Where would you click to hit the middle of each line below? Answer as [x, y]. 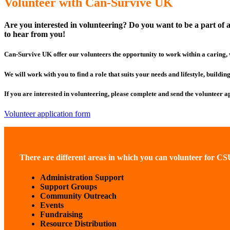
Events [52, 205]
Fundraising [61, 215]
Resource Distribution [78, 224]
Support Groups [69, 187]
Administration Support [82, 178]
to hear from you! [35, 34]
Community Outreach [78, 196]
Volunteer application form [47, 113]
